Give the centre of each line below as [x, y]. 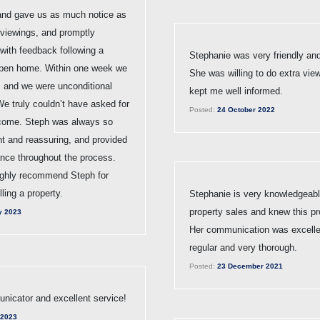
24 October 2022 [245, 109]
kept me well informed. [236, 91]
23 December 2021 [249, 266]
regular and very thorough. [243, 247]
